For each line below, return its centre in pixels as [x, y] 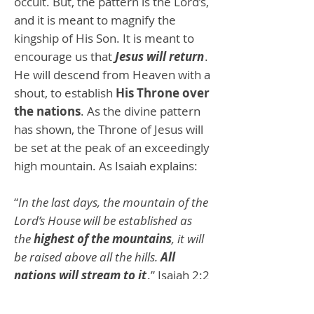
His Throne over [163, 93]
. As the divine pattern [141, 111]
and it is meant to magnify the [95, 20]
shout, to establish [65, 93]
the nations [47, 111]
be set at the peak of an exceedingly [112, 147]
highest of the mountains [103, 238]
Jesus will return [159, 56]
